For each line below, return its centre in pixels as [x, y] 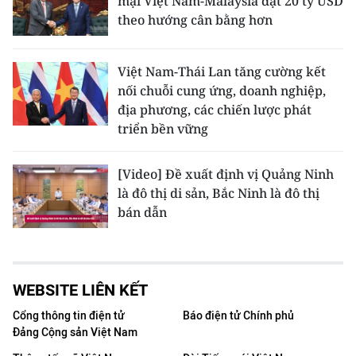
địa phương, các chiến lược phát [215, 109]
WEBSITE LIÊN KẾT [80, 290]
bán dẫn [142, 212]
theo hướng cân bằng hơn [195, 19]
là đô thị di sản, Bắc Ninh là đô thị [219, 193]
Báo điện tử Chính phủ [238, 315]
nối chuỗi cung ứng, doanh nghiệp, [222, 90]
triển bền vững [163, 128]
